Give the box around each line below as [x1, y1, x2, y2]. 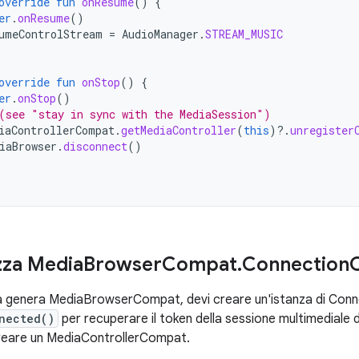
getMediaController [121, 123, 236, 138]
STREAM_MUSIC [205, 26, 283, 42]
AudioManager [122, 26, 199, 42]
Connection [242, 252, 349, 276]
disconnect [63, 139, 127, 154]
